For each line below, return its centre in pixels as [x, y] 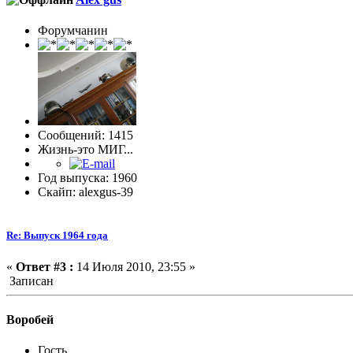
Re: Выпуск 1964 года [57, 236]
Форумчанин [73, 31]
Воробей [30, 319]
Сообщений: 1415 [85, 136]
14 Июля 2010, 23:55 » [134, 266]
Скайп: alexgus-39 [85, 192]
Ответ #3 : [45, 266]
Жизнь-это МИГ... [85, 150]
